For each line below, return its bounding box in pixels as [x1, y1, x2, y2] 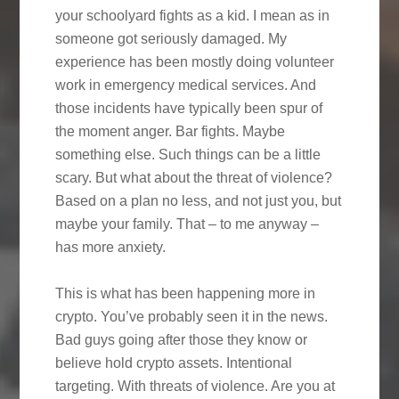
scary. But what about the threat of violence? [55, 169, 333, 185]
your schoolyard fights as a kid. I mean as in [55, 7, 330, 23]
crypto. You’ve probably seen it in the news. [55, 308, 329, 324]
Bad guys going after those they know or [55, 331, 308, 347]
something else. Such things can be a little [55, 146, 322, 162]
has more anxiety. [55, 239, 167, 255]
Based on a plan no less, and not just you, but [55, 192, 342, 208]
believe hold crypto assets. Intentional [55, 354, 293, 370]
